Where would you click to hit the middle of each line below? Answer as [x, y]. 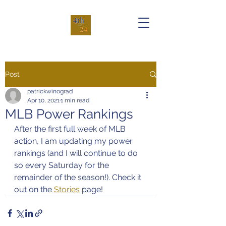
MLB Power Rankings [69, 114]
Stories [67, 189]
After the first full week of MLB [71, 129]
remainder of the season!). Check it [79, 177]
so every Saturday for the [63, 165]
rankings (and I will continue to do [77, 153]
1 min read [75, 100]
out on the [34, 189]
